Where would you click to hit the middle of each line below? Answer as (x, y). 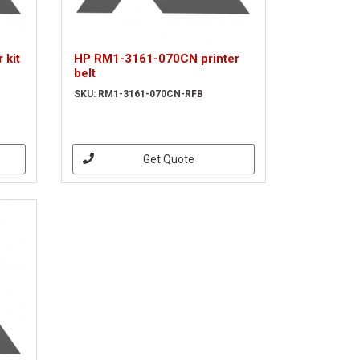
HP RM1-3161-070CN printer (156, 59)
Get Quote (169, 159)
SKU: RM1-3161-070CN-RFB (138, 94)
